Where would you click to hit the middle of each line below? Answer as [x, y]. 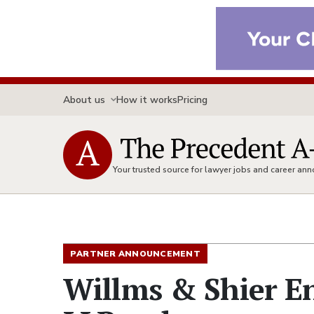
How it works [147, 100]
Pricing [192, 100]
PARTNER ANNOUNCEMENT [135, 254]
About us [84, 100]
